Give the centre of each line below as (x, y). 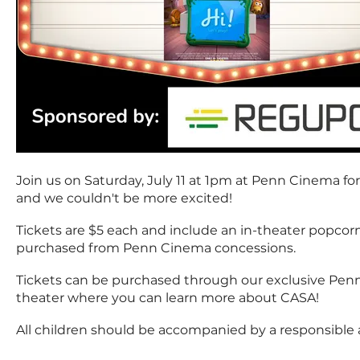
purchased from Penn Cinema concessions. (156, 248)
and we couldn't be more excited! (124, 198)
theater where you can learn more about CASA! (168, 298)
